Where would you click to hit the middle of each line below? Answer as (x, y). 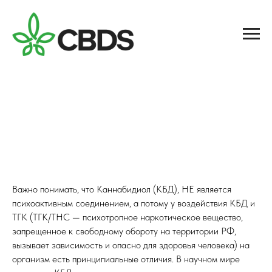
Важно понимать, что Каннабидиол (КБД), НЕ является (122, 189)
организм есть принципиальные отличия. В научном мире (126, 259)
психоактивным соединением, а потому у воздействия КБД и (134, 203)
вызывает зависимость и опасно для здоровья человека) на (131, 245)
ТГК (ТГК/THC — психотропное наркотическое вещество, (127, 217)
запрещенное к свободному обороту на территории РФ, (124, 231)
